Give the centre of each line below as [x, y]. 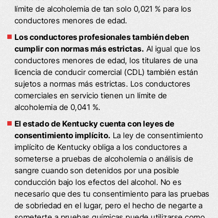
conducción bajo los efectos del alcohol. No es [98, 182]
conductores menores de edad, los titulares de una [106, 60]
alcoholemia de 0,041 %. [58, 107]
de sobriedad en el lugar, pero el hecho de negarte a [109, 205]
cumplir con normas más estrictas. [80, 48]
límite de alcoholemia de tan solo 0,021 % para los [103, 9]
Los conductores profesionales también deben [102, 37]
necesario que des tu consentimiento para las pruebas [112, 193]
